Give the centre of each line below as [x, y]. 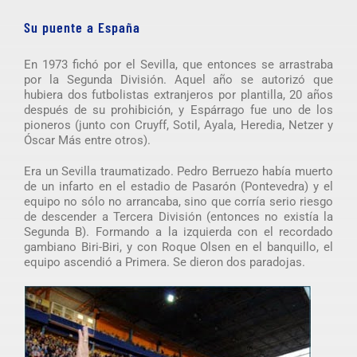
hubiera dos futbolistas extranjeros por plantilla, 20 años [178, 95]
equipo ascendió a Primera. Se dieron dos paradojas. [164, 263]
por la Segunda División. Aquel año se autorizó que [178, 80]
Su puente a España [82, 27]
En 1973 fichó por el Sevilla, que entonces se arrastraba [178, 65]
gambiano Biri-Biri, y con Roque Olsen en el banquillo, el [178, 247]
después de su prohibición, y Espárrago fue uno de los [178, 110]
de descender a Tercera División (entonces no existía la [178, 217]
